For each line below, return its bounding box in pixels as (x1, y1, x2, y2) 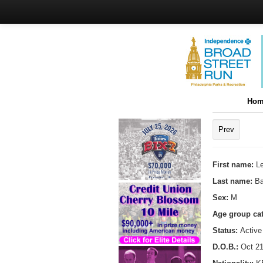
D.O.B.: (213, 242, 238, 251)
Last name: (213, 176, 255, 186)
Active (240, 225, 262, 235)
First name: (213, 160, 256, 169)
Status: (213, 225, 240, 235)
